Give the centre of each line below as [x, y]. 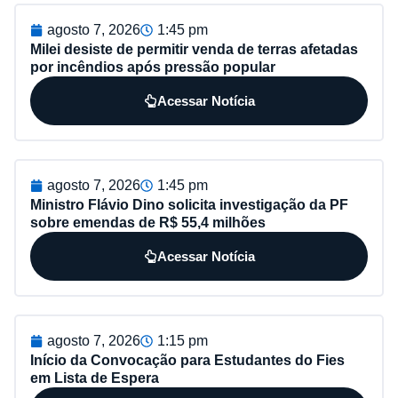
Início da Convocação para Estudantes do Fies [187, 361]
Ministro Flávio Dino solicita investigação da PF [189, 205]
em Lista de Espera [95, 378]
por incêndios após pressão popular [153, 68]
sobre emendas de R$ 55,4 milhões [148, 223]
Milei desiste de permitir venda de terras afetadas [194, 50]
